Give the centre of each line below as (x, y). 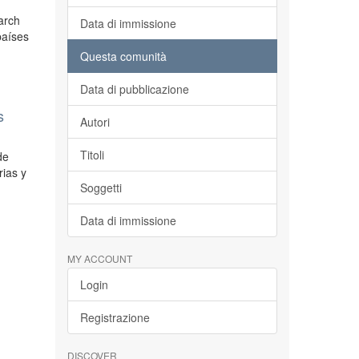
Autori (95, 122)
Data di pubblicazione (134, 89)
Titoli (92, 155)
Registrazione (115, 317)
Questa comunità (123, 56)
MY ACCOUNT (99, 258)
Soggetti (101, 188)
